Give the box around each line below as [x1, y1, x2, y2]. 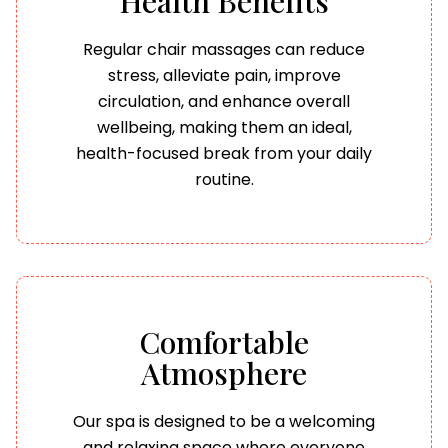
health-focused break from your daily [76, 141, 372, 165]
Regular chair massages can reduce [83, 37, 365, 61]
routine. [194, 167, 254, 191]
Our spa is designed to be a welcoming [73, 409, 375, 433]
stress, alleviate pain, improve [107, 63, 341, 87]
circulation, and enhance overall [98, 89, 350, 113]
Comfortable [139, 321, 309, 362]
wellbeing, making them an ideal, [96, 115, 352, 139]
